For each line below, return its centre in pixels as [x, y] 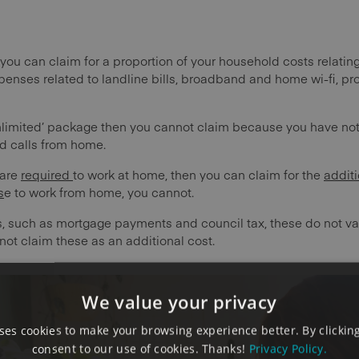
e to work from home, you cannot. [99, 192]
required [47, 175]
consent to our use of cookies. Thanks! [140, 349]
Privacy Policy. [288, 349]
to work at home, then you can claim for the [198, 175]
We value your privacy [179, 302]
